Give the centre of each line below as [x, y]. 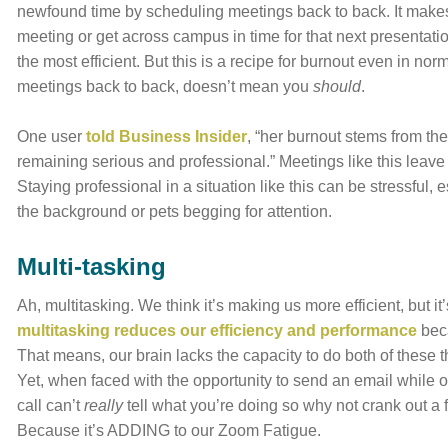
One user [52, 136]
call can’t [51, 405]
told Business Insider [167, 136]
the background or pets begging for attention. [175, 211]
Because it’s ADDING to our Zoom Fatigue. [169, 430]
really [106, 405]
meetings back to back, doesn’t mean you [165, 86]
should [337, 86]
